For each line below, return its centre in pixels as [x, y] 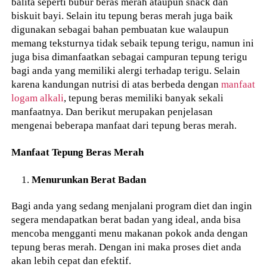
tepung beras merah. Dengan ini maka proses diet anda [127, 247]
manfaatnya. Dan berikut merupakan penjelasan [112, 112]
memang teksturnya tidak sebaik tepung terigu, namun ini [133, 43]
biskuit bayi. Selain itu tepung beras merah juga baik [122, 16]
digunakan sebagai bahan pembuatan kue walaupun [120, 30]
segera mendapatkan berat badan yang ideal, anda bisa [126, 220]
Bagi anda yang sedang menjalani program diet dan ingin [132, 206]
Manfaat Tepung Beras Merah [78, 152]
